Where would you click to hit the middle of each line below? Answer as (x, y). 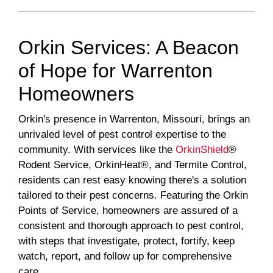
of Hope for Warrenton (115, 71)
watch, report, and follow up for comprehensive (125, 257)
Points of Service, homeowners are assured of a (128, 211)
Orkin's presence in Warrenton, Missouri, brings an (134, 119)
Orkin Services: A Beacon (129, 48)
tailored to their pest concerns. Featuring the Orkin (133, 196)
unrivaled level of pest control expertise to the (122, 135)
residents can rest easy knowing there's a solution (132, 180)
